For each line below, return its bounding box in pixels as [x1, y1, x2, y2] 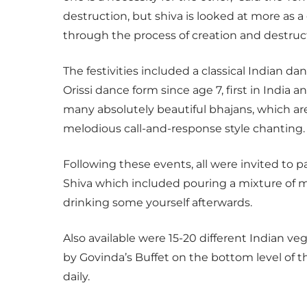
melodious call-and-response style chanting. [63, 122, 305, 135]
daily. [63, 270, 90, 283]
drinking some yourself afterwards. [63, 196, 252, 209]
